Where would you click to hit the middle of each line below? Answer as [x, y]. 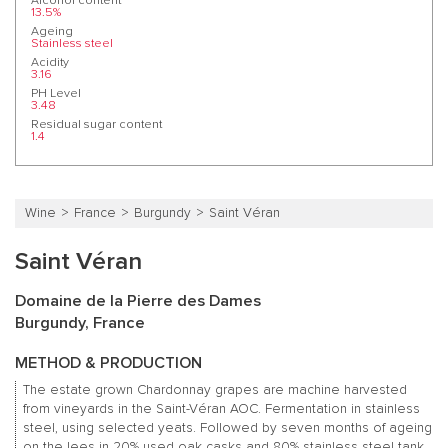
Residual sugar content [96, 124]
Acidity [50, 62]
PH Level [56, 93]
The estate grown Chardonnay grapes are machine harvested [214, 389]
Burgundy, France [80, 322]
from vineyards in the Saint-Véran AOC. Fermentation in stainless [221, 408]
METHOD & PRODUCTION [108, 362]
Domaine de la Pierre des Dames [138, 300]
